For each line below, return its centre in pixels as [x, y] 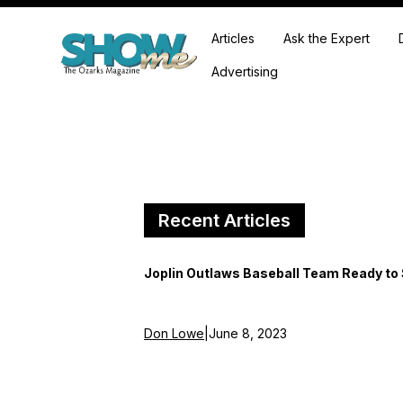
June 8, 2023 [248, 333]
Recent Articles [224, 220]
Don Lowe [174, 333]
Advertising [245, 72]
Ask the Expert [327, 38]
